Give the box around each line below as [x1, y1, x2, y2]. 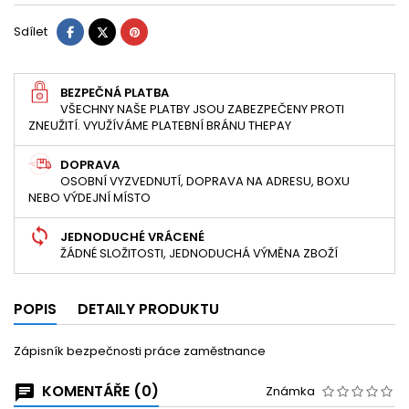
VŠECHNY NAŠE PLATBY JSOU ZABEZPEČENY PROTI [60, 100, 344, 119]
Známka [266, 383, 315, 401]
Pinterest [138, 22, 191, 40]
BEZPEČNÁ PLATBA [60, 84, 169, 102]
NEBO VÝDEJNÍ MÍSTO [28, 189, 151, 207]
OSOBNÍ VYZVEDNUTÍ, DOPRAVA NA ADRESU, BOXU [60, 173, 350, 191]
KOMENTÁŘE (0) [38, 381, 159, 403]
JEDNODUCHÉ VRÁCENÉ [60, 228, 204, 246]
